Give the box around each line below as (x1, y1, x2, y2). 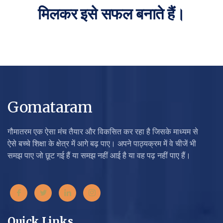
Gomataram (7, 97, 93, 116)
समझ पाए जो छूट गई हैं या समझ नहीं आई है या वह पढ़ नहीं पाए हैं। (7, 150, 191, 160)
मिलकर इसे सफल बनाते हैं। (38, 4, 185, 23)
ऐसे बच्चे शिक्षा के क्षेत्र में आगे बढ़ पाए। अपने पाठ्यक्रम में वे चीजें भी (7, 138, 196, 148)
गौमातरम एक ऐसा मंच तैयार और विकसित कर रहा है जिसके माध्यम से (7, 126, 198, 136)
